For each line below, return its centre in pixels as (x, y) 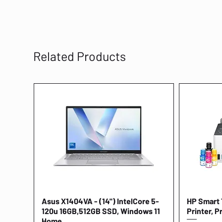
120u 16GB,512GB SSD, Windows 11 (101, 211)
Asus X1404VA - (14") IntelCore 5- (100, 201)
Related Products (79, 56)
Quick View (104, 201)
